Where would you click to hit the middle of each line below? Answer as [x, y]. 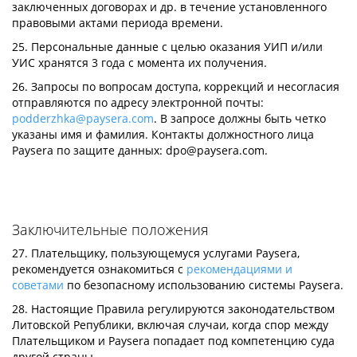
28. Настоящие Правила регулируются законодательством [173, 309]
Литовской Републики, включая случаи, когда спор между [170, 325]
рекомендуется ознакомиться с [99, 269]
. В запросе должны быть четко [240, 118]
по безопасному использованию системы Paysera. [204, 285]
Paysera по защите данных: [89, 150]
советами [38, 285]
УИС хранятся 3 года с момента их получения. [139, 63]
